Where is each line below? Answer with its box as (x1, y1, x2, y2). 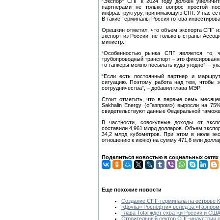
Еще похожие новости (102, 186, 162, 192)
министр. (102, 38, 124, 45)
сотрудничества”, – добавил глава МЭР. (102, 84, 201, 91)
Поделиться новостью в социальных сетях (102, 154, 219, 160)
